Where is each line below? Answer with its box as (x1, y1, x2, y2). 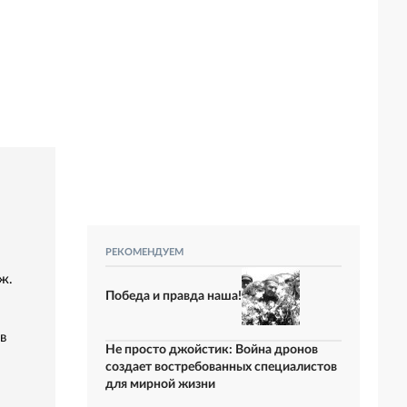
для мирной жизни (105, 378, 215, 391)
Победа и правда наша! (105, 289, 242, 303)
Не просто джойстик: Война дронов (105, 343, 318, 356)
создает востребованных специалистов (105, 361, 337, 373)
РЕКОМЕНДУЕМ (105, 247, 184, 257)
